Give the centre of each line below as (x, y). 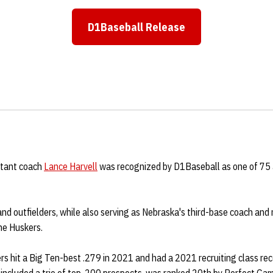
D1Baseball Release (136, 27)
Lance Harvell (71, 166)
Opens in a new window (193, 34)
